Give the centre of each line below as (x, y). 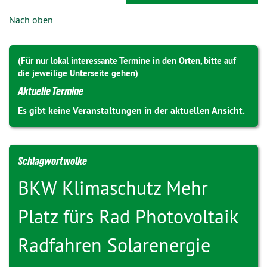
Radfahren (63, 245)
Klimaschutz (114, 188)
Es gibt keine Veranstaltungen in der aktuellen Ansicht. (131, 111)
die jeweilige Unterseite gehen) (78, 73)
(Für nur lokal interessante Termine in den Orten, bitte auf (127, 60)
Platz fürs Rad (77, 216)
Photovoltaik (187, 216)
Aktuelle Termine (51, 91)
